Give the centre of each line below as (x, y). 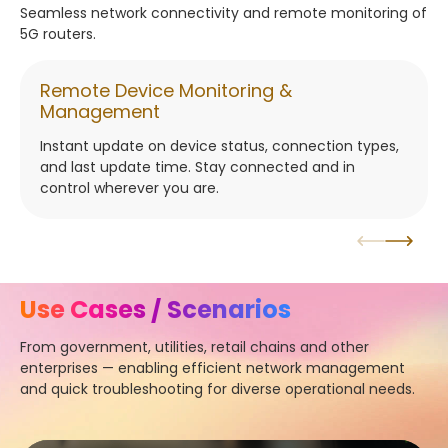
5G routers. (58, 34)
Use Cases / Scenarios (155, 310)
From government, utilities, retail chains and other (194, 347)
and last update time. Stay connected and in (197, 167)
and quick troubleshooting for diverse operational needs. (217, 389)
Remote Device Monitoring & (166, 91)
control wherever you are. (129, 188)
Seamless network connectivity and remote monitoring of (223, 13)
